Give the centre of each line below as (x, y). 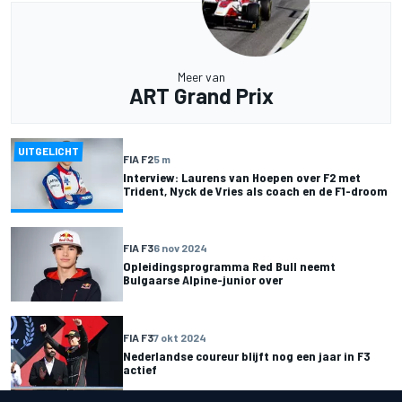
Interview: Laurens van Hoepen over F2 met (242, 178)
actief (140, 369)
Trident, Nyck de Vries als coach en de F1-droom (255, 191)
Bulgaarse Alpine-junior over (203, 280)
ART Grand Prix (201, 95)
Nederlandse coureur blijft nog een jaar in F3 (246, 355)
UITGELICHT (49, 150)
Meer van (201, 76)
